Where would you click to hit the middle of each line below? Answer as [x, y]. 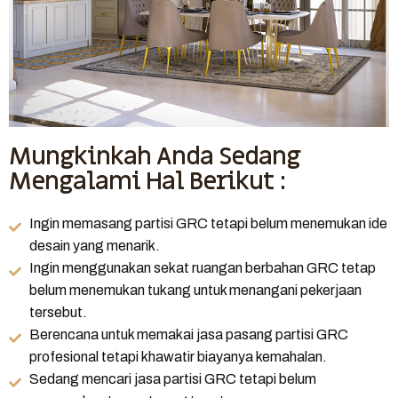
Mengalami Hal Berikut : [147, 182]
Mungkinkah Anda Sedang [155, 157]
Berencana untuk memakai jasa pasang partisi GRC [188, 335]
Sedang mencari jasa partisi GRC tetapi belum [172, 379]
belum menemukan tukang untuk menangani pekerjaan [195, 291]
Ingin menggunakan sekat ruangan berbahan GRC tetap [202, 268]
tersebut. [58, 313]
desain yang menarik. [94, 246]
